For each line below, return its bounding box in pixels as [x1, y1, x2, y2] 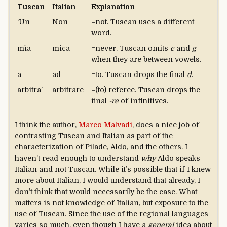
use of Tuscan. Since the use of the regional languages [15, 210, 208, 218]
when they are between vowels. [91, 55, 201, 64]
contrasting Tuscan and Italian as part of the [15, 132, 173, 140]
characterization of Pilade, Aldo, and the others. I [15, 143, 187, 152]
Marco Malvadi [79, 121, 132, 129]
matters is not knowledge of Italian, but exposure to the [15, 199, 208, 207]
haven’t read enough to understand [15, 154, 141, 163]
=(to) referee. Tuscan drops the [91, 86, 200, 94]
